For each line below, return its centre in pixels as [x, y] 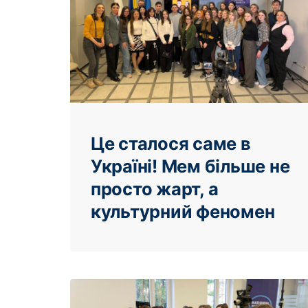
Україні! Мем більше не [190, 166]
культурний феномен [183, 211]
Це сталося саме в [171, 143]
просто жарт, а [155, 188]
